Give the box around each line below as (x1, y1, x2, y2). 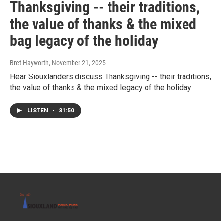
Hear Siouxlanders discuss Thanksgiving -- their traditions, (10, 72, 211, 82)
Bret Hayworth (10, 59, 49, 67)
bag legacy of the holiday (10, 32, 158, 50)
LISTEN (27, 107, 50, 114)
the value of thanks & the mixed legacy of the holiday (10, 83, 191, 93)
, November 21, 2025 (49, 59, 106, 67)
